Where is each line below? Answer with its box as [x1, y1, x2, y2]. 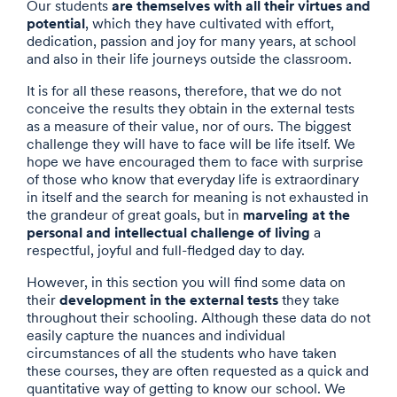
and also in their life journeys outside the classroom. [27, 50, 352, 67]
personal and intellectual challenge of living [27, 222, 310, 241]
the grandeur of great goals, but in [27, 206, 243, 223]
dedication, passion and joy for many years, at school [27, 32, 356, 50]
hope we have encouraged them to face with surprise [27, 152, 363, 170]
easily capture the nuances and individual [27, 326, 285, 344]
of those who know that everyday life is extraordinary [27, 170, 359, 188]
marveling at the [243, 205, 350, 223]
